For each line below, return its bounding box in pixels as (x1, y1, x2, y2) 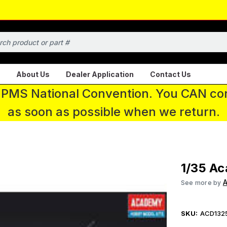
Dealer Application (66, 69, 134, 79)
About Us (16, 69, 50, 79)
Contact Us (150, 69, 191, 79)
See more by (180, 179, 223, 186)
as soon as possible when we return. (7, 104, 220, 119)
